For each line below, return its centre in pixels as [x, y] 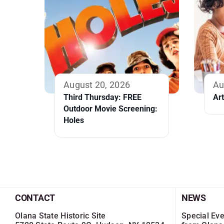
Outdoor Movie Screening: [110, 109]
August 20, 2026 [97, 85]
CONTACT [35, 198]
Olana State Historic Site [60, 216]
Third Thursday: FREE [102, 97]
